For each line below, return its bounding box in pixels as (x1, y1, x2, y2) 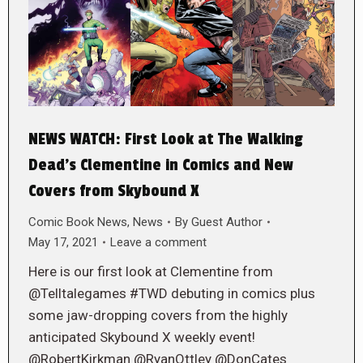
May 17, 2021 (28, 234, 98, 250)
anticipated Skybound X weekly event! (28, 328, 255, 345)
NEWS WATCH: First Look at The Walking (28, 129, 303, 149)
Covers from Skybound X (28, 181, 199, 201)
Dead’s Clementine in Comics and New (28, 155, 293, 175)
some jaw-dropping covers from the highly (28, 306, 288, 323)
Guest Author (191, 214, 263, 229)
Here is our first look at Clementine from (28, 263, 273, 280)
